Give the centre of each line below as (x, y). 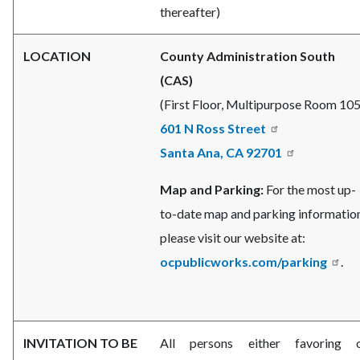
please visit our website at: (233, 238)
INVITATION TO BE (80, 343)
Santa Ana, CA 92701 (221, 153)
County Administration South (247, 56)
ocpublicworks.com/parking (243, 262)
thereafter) (190, 12)
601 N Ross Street (213, 129)
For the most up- (311, 190)
